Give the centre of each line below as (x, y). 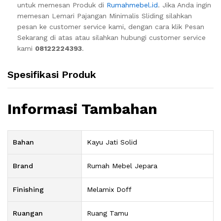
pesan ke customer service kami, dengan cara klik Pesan (111, 26)
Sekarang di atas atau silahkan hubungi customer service (111, 37)
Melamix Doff (109, 190)
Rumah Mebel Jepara (122, 166)
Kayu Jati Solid (112, 142)
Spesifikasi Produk (52, 74)
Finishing (28, 190)
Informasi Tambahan (82, 109)
